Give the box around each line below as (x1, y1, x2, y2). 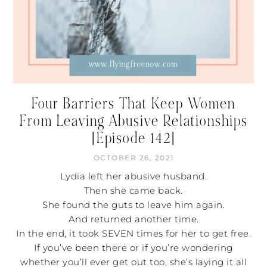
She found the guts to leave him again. (42, 199, 225, 211)
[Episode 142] (91, 129, 176, 148)
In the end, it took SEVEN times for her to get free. (16, 228, 251, 240)
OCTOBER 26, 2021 (93, 154, 174, 163)
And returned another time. (68, 213, 199, 225)
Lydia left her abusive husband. (60, 170, 207, 182)
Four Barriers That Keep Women (32, 94, 235, 114)
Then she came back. (84, 185, 183, 197)
